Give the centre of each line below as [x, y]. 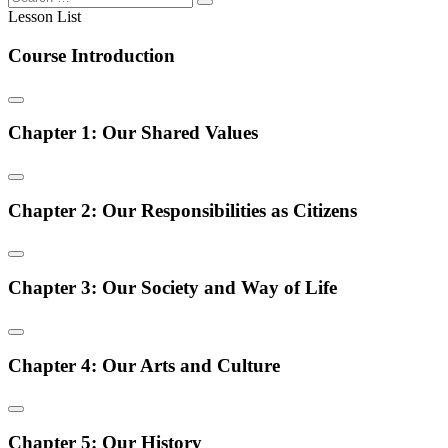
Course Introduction [91, 55]
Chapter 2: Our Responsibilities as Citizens [182, 210]
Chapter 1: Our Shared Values [133, 133]
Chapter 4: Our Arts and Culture [144, 365]
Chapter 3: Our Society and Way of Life [172, 288]
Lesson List [44, 17]
